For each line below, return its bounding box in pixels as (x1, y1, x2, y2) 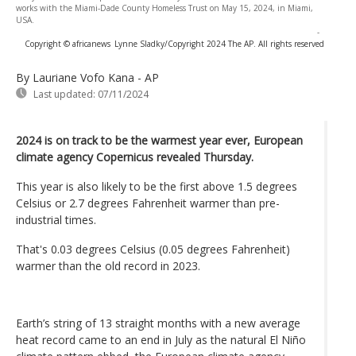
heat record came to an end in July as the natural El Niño (16, 331, 306, 347)
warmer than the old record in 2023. (16, 257, 200, 273)
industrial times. (16, 211, 96, 227)
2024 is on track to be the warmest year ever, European (16, 132, 303, 148)
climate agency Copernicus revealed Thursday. (16, 149, 253, 164)
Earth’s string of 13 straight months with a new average (16, 315, 300, 331)
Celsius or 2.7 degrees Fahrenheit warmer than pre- (16, 195, 280, 211)
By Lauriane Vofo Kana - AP (16, 69, 159, 85)
